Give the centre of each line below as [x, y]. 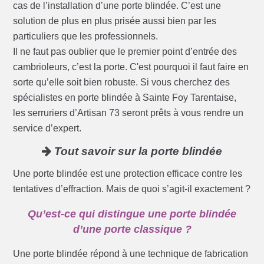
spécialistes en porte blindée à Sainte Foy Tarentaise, [125, 98]
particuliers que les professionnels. [86, 37]
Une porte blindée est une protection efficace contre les [128, 174]
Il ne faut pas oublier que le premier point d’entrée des [125, 52]
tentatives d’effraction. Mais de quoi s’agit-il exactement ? [132, 189]
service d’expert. [47, 128]
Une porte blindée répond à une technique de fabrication [131, 254]
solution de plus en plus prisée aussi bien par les [115, 21]
